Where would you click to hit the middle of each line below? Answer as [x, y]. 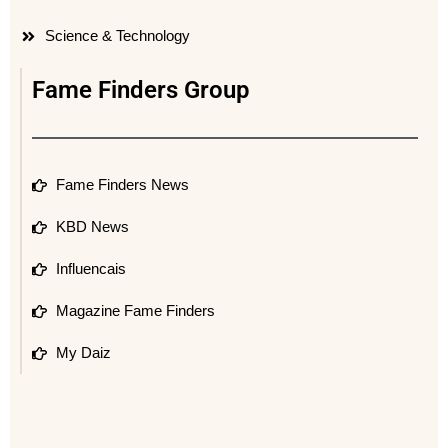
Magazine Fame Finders [135, 311]
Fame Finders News [122, 185]
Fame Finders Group [141, 90]
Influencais [90, 269]
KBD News [92, 227]
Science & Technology [117, 36]
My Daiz [83, 353]
